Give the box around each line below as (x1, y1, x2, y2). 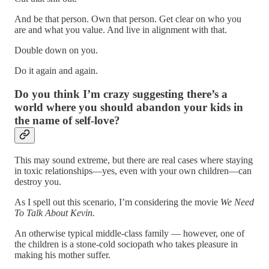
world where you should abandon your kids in (14, 100, 243, 113)
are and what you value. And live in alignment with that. (14, 25, 227, 35)
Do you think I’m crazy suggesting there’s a (14, 87, 228, 100)
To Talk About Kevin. (14, 207, 95, 218)
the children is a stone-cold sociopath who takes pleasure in (14, 238, 238, 249)
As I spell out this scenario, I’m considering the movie (14, 196, 220, 207)
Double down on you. (14, 45, 98, 56)
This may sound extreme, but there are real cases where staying (14, 154, 253, 165)
